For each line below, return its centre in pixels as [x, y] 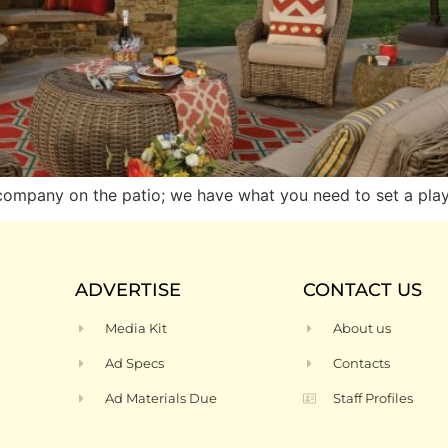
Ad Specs [135, 363]
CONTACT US [362, 290]
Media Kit [136, 328]
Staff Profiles [373, 398]
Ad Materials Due [161, 398]
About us [362, 328]
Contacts [362, 363]
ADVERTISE [128, 290]
